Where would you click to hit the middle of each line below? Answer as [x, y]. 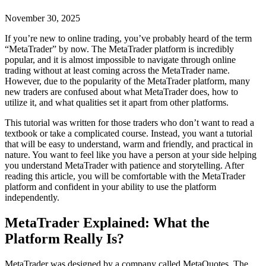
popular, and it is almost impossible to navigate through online [120, 59]
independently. [32, 197]
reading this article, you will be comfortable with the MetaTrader [125, 176]
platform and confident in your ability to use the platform [110, 186]
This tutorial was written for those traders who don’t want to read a [129, 122]
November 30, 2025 [42, 18]
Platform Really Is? [64, 238]
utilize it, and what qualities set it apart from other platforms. [117, 102]
